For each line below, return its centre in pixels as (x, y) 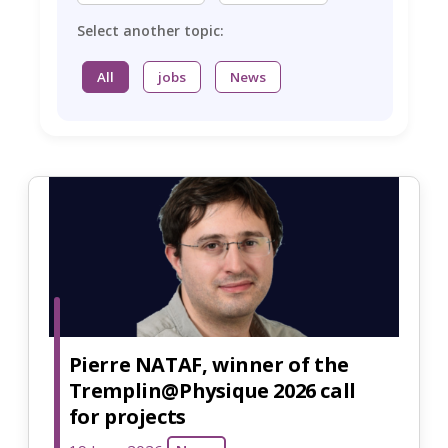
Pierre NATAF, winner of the (208, 364)
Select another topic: (150, 31)
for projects (127, 416)
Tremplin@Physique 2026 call (212, 390)
